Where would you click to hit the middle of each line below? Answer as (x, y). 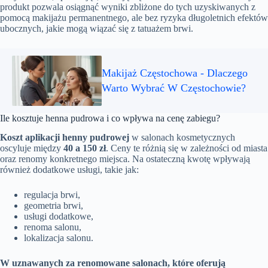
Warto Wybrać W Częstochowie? (174, 88)
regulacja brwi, (52, 195)
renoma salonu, (53, 227)
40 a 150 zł (85, 148)
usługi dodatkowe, (59, 217)
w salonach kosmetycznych (182, 138)
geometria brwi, (54, 206)
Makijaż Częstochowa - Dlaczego (175, 73)
